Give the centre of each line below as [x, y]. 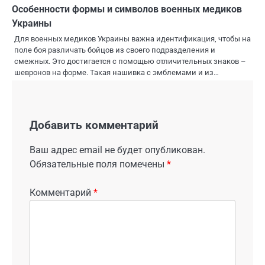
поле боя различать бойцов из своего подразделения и [115, 50]
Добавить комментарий [94, 125]
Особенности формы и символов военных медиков [127, 9]
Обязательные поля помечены [98, 164]
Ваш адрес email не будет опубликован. [117, 150]
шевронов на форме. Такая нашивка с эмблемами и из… [117, 72]
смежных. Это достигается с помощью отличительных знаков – [130, 61]
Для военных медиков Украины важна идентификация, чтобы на [132, 38]
